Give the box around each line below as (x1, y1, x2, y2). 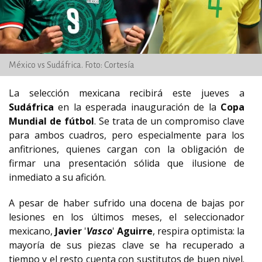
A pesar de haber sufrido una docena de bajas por (9, 196, 244, 209)
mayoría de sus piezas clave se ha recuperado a (9, 239, 244, 251)
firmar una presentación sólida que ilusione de (9, 157, 244, 170)
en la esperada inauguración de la (54, 101, 220, 113)
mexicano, (9, 225, 55, 237)
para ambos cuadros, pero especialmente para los (9, 129, 244, 142)
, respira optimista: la (153, 225, 244, 237)
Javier (55, 225, 82, 237)
